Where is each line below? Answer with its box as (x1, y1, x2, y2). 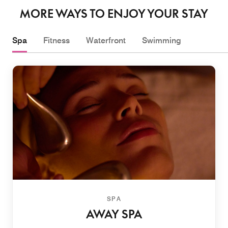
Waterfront (86, 35, 126, 45)
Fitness (43, 35, 70, 45)
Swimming (142, 35, 181, 45)
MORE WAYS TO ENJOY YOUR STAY (20, 7, 208, 20)
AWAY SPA (86, 207, 142, 221)
